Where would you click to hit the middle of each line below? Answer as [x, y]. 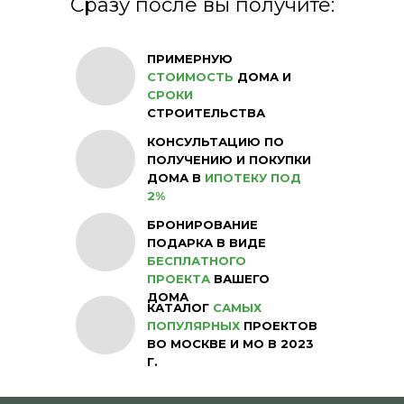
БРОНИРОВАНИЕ [202, 225]
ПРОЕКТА [179, 279]
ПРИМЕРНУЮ [190, 59]
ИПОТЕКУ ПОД [253, 178]
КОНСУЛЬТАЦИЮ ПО [216, 142]
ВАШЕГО [240, 279]
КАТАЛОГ [180, 308]
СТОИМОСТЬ [192, 77]
